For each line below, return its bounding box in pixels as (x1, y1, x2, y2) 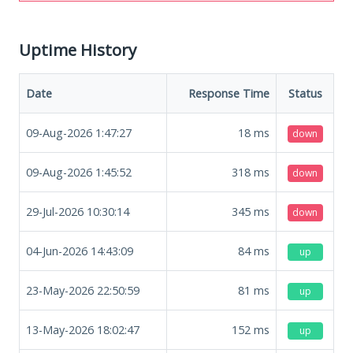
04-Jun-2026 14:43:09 (26, 243, 133, 258)
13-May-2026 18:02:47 (26, 321, 139, 337)
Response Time (188, 85, 269, 101)
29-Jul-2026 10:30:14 (26, 203, 129, 219)
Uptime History (19, 38, 136, 61)
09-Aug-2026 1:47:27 (26, 124, 132, 140)
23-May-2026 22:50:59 (26, 282, 139, 298)
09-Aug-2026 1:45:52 (26, 164, 132, 180)
